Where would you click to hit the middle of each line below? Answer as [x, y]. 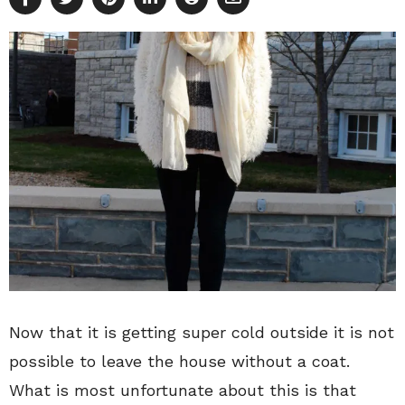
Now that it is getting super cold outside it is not [202, 332]
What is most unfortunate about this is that [183, 390]
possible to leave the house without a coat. [179, 361]
